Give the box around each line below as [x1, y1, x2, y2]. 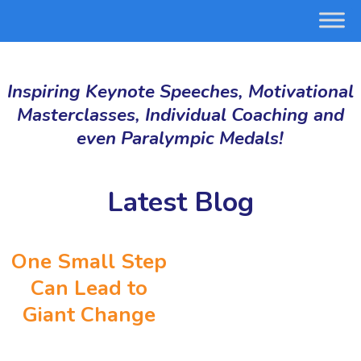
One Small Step [10, 247, 167, 276]
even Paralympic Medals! [77, 126, 284, 151]
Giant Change [22, 301, 156, 329]
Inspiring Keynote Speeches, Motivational [6, 79, 354, 104]
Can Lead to [30, 274, 147, 302]
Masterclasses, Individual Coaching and [16, 102, 344, 127]
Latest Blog [106, 184, 254, 221]
